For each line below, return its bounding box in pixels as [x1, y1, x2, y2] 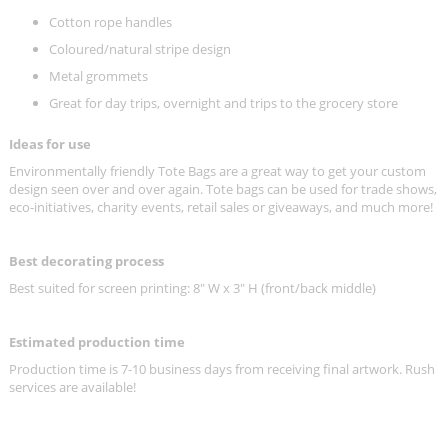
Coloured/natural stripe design [49, 40, 234, 59]
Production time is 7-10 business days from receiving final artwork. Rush [9, 359, 435, 378]
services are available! [9, 377, 142, 396]
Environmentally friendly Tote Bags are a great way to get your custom [9, 161, 426, 180]
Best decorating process [9, 251, 164, 270]
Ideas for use [9, 134, 91, 153]
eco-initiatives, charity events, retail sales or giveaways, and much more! [9, 197, 436, 216]
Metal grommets [49, 67, 151, 86]
